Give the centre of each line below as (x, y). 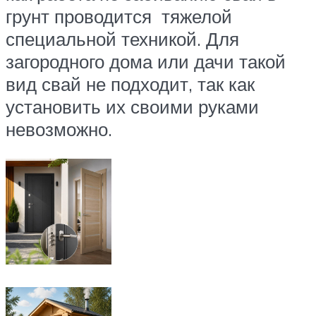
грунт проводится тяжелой (119, 17)
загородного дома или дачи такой (146, 62)
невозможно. (59, 129)
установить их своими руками (132, 107)
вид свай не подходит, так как (130, 84)
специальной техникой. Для (122, 39)
